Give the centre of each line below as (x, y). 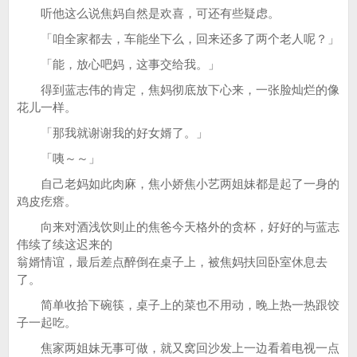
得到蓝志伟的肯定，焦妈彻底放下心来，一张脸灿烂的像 (178, 90)
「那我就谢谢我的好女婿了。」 (112, 133)
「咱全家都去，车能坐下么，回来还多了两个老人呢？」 (178, 39)
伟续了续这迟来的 (65, 244)
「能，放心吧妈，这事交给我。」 (118, 64)
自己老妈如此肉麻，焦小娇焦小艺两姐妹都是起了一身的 (178, 184)
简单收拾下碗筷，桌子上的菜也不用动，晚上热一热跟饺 (178, 305)
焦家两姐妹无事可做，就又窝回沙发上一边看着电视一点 (178, 348)
